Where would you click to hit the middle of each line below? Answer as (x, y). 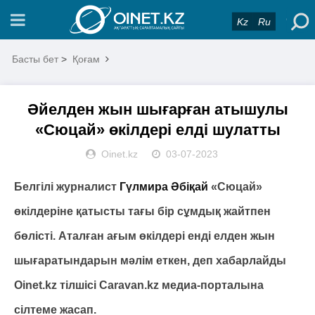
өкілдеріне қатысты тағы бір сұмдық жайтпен (142, 211)
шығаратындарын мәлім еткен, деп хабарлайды (150, 261)
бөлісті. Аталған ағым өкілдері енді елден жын (144, 236)
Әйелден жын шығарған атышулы (157, 109)
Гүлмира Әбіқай (164, 187)
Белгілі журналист (67, 187)
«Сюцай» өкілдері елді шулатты (157, 130)
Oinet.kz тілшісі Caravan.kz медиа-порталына (139, 285)
